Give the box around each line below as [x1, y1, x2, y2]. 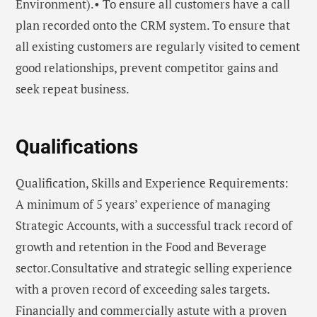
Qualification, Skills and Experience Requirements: [16, 174, 289, 191]
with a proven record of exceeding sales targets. [16, 280, 270, 297]
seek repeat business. [16, 81, 129, 98]
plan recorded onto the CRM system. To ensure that [16, 17, 290, 34]
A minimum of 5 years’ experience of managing [16, 195, 270, 212]
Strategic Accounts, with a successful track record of [16, 217, 292, 234]
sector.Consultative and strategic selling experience [16, 259, 292, 276]
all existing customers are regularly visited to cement [16, 38, 300, 55]
